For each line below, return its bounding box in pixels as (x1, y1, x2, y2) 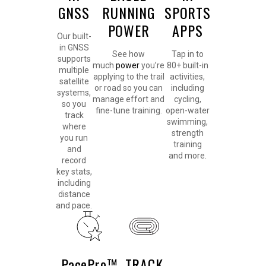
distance (58, 189, 90, 199)
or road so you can (94, 83, 163, 93)
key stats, (56, 167, 92, 177)
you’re (140, 61, 164, 71)
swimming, (167, 117, 208, 127)
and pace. (56, 201, 93, 211)
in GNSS (59, 43, 89, 53)
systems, (57, 88, 91, 98)
